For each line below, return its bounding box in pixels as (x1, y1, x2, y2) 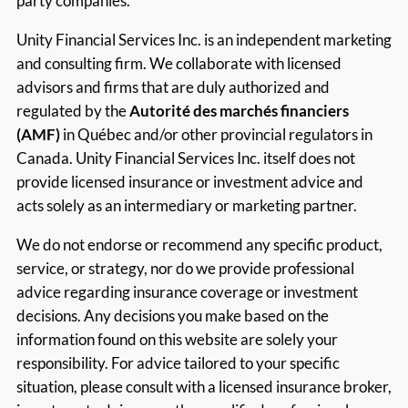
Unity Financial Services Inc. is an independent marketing (16, 30, 392, 50)
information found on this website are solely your (16, 329, 338, 349)
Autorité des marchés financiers (129, 101, 349, 121)
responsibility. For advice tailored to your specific (16, 352, 340, 372)
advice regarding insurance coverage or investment (16, 281, 358, 301)
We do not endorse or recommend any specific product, (16, 234, 382, 254)
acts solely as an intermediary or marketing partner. (16, 196, 357, 216)
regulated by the (16, 101, 129, 121)
